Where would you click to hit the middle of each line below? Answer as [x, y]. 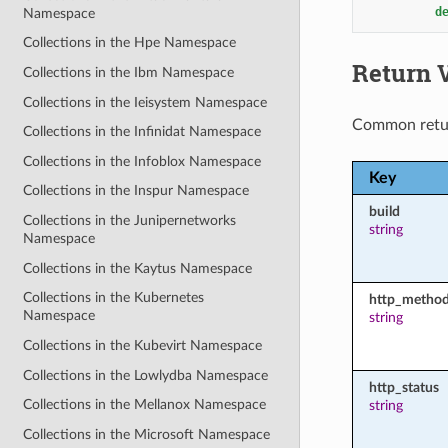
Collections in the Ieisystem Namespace [145, 102]
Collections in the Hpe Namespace [130, 43]
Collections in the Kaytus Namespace [138, 268]
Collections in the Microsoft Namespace [147, 434]
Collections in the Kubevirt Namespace [143, 345]
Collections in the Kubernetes [114, 298]
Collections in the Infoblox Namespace [142, 161]
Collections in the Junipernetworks [130, 221]
